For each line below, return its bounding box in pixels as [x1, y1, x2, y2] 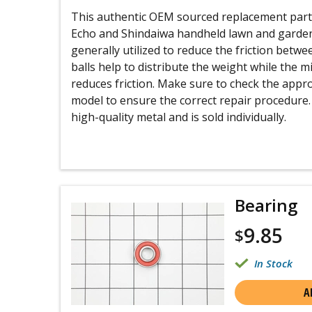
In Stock [254, 256, 292, 270]
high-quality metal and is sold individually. [71, 109, 286, 125]
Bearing [235, 194, 297, 217]
